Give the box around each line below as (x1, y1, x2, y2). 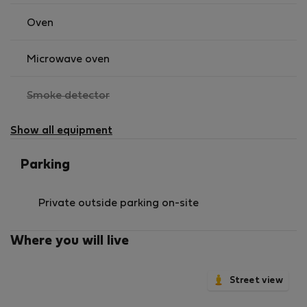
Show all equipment (10, 126, 112, 136)
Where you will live (10, 235, 129, 247)
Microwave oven (27, 55, 110, 64)
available (109, 121, 156, 130)
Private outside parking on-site (38, 199, 199, 208)
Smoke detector (27, 91, 110, 101)
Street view (230, 276, 283, 285)
